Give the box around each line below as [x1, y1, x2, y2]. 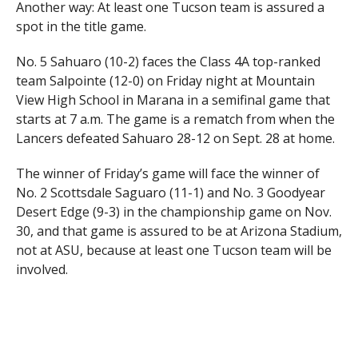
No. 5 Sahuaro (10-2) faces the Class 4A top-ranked [15, 53, 320, 70]
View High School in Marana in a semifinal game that [15, 91, 330, 109]
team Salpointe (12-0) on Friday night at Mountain [15, 72, 315, 89]
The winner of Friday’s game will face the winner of [15, 165, 320, 182]
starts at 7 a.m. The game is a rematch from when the [15, 110, 335, 128]
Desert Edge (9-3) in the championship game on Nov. [15, 203, 332, 221]
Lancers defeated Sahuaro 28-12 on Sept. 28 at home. [15, 129, 335, 147]
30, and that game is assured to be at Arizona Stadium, [15, 222, 342, 240]
